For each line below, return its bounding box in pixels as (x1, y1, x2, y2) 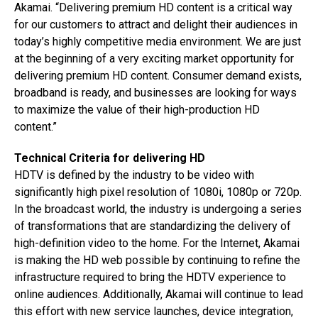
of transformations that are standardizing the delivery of (14, 219, 291, 233)
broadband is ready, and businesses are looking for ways (14, 86, 297, 99)
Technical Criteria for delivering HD (14, 151, 205, 165)
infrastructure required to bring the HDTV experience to (14, 270, 286, 284)
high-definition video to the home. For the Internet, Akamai (14, 236, 300, 250)
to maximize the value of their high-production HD (14, 103, 260, 116)
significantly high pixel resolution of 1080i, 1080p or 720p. (14, 185, 302, 199)
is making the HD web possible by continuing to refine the (14, 253, 300, 267)
